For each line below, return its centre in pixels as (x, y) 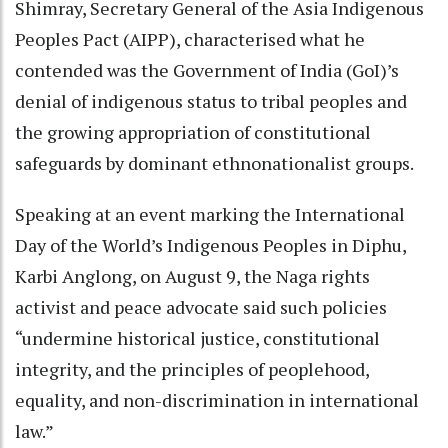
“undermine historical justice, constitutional (197, 338)
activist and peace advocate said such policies (201, 307)
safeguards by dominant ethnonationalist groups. (214, 163)
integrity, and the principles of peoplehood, (192, 369)
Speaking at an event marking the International (210, 214)
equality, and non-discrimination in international (217, 400)
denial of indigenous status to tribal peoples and (211, 101)
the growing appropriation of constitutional (193, 132)
